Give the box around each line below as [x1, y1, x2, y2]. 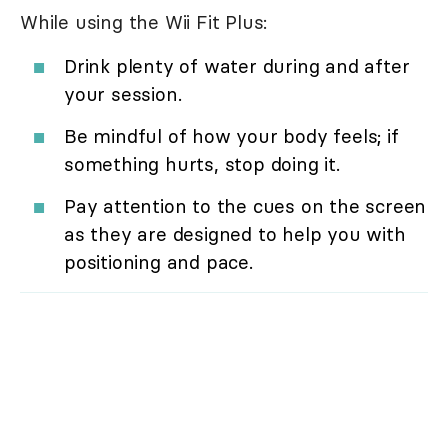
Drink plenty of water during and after [64, 53, 410, 78]
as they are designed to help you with [64, 221, 406, 246]
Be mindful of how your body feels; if [64, 123, 399, 148]
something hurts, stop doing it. [64, 151, 340, 176]
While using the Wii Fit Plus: [20, 9, 268, 34]
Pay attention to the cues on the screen [64, 193, 427, 218]
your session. [64, 81, 182, 106]
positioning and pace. [64, 249, 253, 274]
